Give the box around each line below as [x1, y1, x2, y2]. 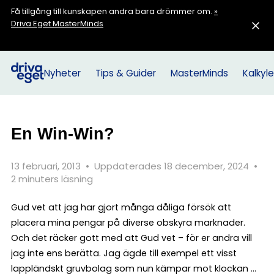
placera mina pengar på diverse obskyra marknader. [11, 217, 245, 229]
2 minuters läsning [11, 172, 93, 185]
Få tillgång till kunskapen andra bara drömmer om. [11, 6, 214, 17]
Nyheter [43, 66, 81, 80]
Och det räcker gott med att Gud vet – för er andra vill [11, 232, 252, 244]
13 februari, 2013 [11, 160, 83, 172]
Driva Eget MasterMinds [11, 18, 103, 29]
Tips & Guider [95, 66, 156, 80]
